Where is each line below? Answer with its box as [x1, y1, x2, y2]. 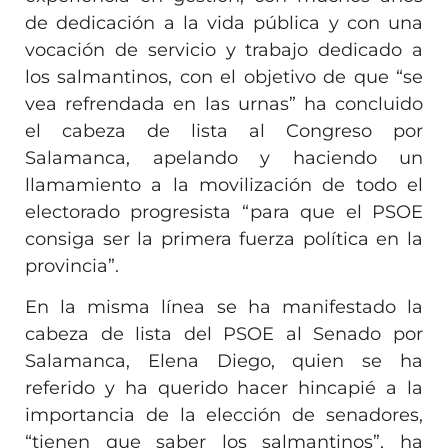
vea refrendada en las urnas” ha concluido [25, 92, 423, 115]
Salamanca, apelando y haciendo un [25, 146, 423, 169]
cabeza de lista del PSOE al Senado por [25, 322, 423, 345]
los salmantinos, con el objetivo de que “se [25, 65, 423, 88]
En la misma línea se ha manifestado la [25, 295, 423, 318]
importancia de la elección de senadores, [25, 403, 423, 426]
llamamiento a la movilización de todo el [25, 173, 423, 196]
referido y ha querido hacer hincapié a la [25, 376, 423, 399]
